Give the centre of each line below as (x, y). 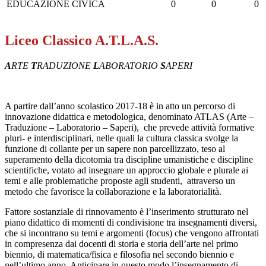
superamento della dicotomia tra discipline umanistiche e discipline (129, 159)
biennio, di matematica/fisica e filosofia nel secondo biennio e (119, 254)
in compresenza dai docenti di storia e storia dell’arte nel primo (121, 243)
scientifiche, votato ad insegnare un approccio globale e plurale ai (126, 170)
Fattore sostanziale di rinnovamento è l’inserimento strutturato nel (126, 211)
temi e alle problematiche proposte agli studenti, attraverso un (120, 180)
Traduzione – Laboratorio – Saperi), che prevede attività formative (129, 127)
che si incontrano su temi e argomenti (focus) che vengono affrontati (132, 233)
